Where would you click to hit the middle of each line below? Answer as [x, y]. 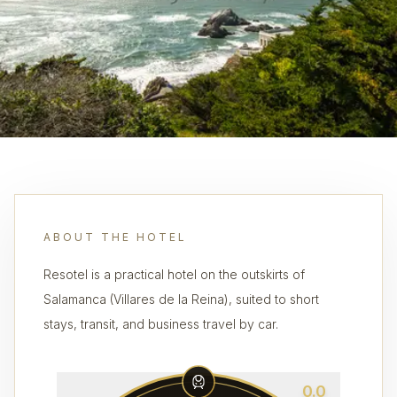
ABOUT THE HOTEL [115, 237]
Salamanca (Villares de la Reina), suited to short [181, 299]
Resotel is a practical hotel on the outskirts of [174, 274]
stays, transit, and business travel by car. [161, 324]
